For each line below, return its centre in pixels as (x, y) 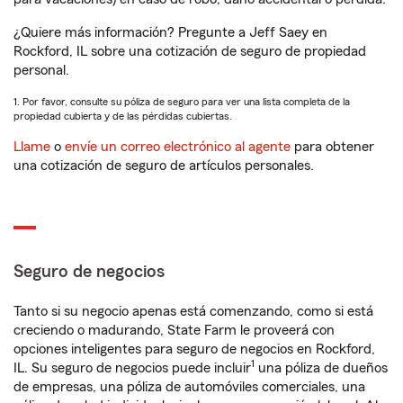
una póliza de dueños (321, 368)
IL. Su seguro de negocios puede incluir (132, 368)
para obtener (332, 147)
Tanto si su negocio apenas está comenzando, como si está (193, 311)
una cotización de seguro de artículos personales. (164, 166)
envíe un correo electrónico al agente (178, 147)
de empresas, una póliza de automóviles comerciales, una (189, 387)
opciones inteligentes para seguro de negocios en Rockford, (194, 349)
